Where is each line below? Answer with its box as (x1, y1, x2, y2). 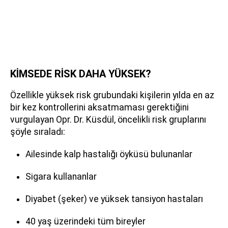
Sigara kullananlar (25, 171, 97, 182)
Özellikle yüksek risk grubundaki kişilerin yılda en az (10, 90, 214, 100)
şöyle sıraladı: (10, 126, 65, 137)
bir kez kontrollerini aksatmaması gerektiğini (10, 102, 189, 112)
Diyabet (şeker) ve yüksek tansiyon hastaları (25, 193, 203, 204)
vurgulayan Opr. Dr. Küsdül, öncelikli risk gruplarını (10, 114, 206, 125)
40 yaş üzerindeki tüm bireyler (25, 216, 146, 226)
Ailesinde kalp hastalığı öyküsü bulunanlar (25, 149, 192, 159)
